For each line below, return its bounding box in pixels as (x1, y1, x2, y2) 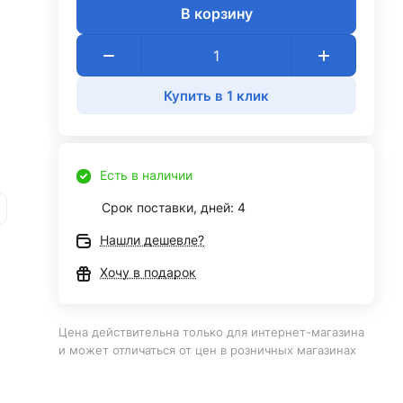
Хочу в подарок (100, 264, 197, 280)
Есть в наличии (100, 167, 193, 183)
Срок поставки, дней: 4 (102, 200, 246, 215)
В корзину (180, 4, 253, 22)
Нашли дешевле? (100, 232, 205, 247)
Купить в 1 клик (164, 86, 270, 104)
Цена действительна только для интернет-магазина (58, 325, 365, 339)
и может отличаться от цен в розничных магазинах (58, 343, 357, 357)
